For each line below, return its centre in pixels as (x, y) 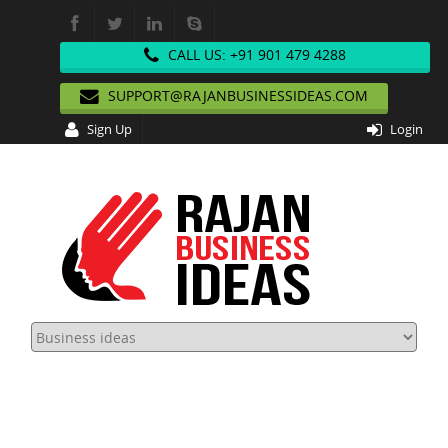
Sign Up (109, 129)
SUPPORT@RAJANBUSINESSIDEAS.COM (238, 95)
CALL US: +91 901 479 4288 (255, 54)
